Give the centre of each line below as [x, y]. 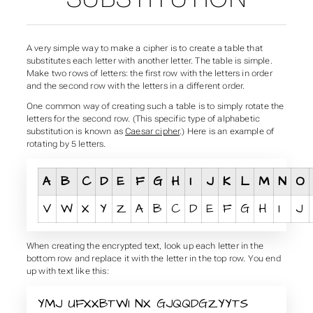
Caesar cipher [153, 132]
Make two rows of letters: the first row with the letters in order [149, 73]
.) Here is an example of [227, 132]
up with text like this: [67, 271]
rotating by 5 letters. [66, 144]
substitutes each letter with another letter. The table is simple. [149, 60]
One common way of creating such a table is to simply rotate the [155, 107]
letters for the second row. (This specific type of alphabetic [143, 119]
